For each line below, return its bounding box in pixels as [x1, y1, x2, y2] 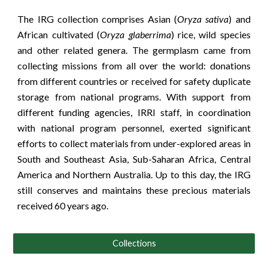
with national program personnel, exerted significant [17, 121, 251, 133]
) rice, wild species [170, 28, 251, 40]
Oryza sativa [177, 13, 229, 25]
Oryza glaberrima [100, 28, 171, 40]
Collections [112, 238, 156, 249]
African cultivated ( [17, 28, 100, 40]
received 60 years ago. [17, 199, 111, 211]
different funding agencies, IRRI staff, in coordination [17, 106, 251, 118]
